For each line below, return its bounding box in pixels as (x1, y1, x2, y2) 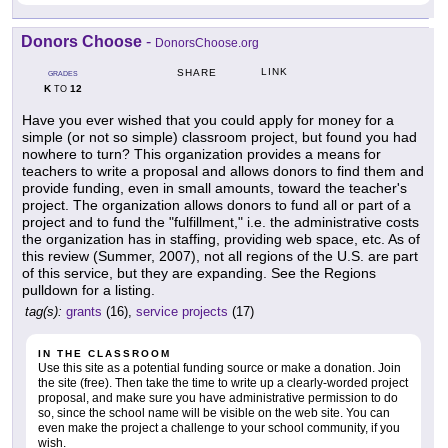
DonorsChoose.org (155, 36, 259, 51)
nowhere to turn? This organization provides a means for (22, 146, 381, 163)
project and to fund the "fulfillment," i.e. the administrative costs (22, 214, 419, 231)
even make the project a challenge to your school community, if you (38, 421, 400, 436)
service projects (136, 304, 228, 320)
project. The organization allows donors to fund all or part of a (22, 197, 411, 214)
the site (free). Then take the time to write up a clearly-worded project (38, 376, 408, 391)
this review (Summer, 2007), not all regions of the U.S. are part (22, 248, 418, 265)
